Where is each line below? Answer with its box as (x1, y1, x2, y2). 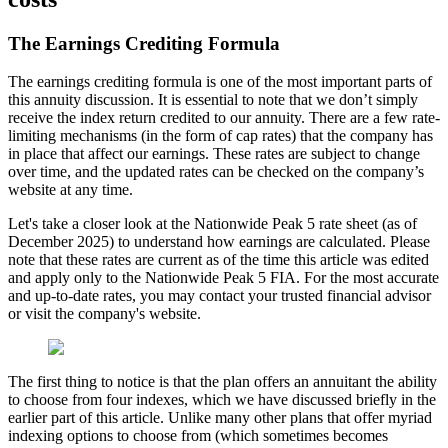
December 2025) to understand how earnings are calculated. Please (8, 233, 430, 251)
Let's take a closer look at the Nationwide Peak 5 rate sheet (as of (8, 215, 417, 233)
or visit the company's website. (8, 305, 201, 323)
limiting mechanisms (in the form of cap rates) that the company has (8, 127, 433, 145)
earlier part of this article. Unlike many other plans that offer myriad (8, 409, 432, 427)
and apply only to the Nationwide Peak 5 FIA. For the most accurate (8, 269, 439, 287)
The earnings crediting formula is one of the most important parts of (8, 73, 432, 91)
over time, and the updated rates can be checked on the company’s (8, 163, 424, 181)
